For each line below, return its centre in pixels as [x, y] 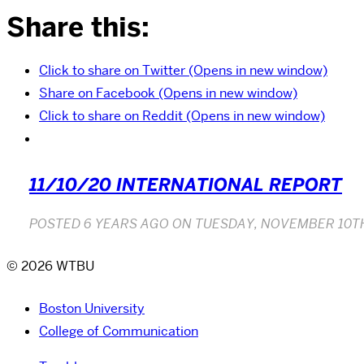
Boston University [92, 308]
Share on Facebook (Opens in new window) [168, 93]
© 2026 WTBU [50, 266]
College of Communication [119, 331]
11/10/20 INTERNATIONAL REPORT [186, 184]
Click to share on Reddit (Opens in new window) [182, 116]
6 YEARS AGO [126, 223]
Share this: [78, 27]
